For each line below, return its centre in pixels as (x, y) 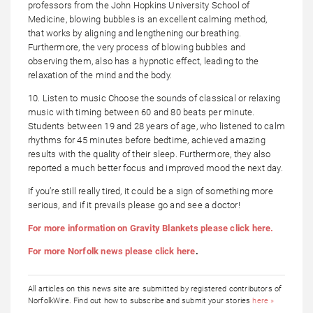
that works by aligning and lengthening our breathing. (135, 34)
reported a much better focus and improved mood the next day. (155, 168)
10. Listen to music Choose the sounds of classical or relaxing (154, 99)
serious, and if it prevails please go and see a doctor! (134, 205)
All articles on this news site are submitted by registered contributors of (155, 289)
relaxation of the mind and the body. (100, 75)
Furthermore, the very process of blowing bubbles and (137, 48)
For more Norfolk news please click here (112, 252)
